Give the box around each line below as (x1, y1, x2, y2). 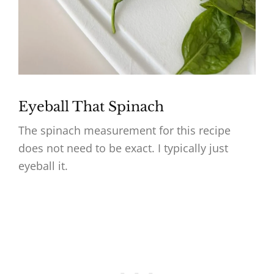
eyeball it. (18, 158, 68, 174)
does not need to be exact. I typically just (18, 141, 228, 156)
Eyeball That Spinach (18, 98, 164, 116)
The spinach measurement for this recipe (18, 123, 231, 138)
